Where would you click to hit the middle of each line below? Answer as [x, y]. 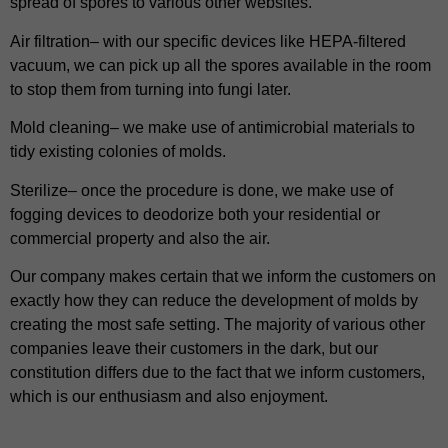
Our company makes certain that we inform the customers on [223, 277]
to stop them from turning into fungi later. [150, 89]
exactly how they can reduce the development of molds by [214, 301]
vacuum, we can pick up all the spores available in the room [220, 65]
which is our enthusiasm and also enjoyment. [169, 397]
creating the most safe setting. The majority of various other [217, 325]
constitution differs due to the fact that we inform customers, [217, 373]
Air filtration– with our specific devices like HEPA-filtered [208, 41]
